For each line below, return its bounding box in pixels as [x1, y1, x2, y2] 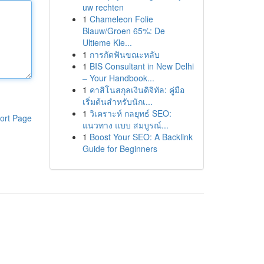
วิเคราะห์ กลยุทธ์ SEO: [89, 107, 171, 119]
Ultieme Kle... [82, 37, 132, 48]
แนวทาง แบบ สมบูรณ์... [82, 119, 169, 131]
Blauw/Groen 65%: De [82, 25, 165, 37]
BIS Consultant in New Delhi [89, 60, 194, 72]
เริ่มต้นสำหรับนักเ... [82, 95, 153, 107]
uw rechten [82, 1, 124, 13]
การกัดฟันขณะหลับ [89, 48, 160, 60]
